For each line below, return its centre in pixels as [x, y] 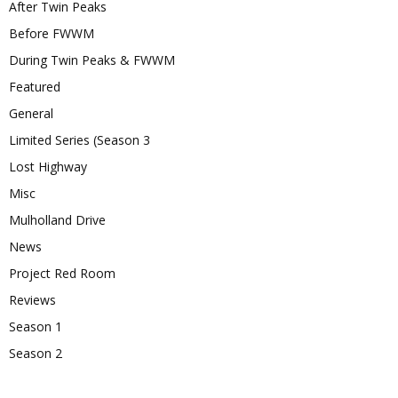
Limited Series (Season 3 [80, 140]
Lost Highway [48, 167]
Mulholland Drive [57, 220]
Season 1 [36, 327]
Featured [35, 87]
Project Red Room [62, 274]
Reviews [32, 300]
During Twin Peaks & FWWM [92, 60]
